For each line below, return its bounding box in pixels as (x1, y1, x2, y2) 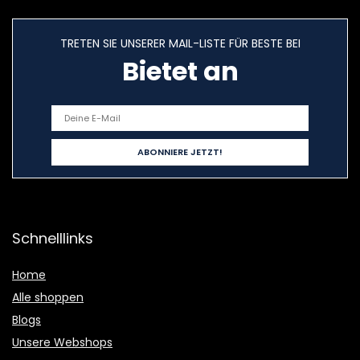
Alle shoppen (12, 289, 84, 306)
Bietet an (121, 53, 239, 90)
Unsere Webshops (12, 334, 112, 351)
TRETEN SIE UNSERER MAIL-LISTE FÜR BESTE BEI (59, 35, 301, 52)
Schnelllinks (12, 228, 93, 249)
